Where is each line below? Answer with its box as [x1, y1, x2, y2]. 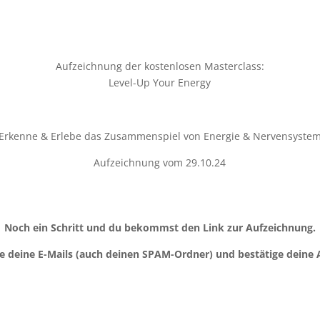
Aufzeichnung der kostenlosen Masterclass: [55, 59, 264, 73]
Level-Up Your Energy [109, 75, 211, 89]
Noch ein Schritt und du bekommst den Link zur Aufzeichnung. [4, 220, 316, 234]
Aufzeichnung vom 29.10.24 [94, 156, 226, 170]
